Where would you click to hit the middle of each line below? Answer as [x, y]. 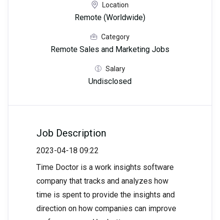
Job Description [71, 133]
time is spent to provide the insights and [106, 195]
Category [115, 37]
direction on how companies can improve [106, 209]
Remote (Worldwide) [110, 18]
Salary [115, 69]
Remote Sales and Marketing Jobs [110, 50]
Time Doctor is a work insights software [105, 167]
